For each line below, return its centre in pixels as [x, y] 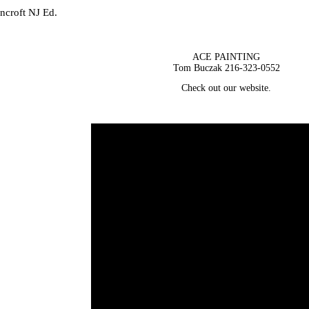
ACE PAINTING [227, 57]
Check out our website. [227, 88]
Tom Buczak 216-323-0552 [226, 68]
